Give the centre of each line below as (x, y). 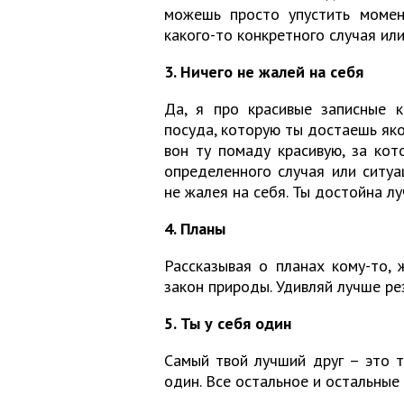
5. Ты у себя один (228, 324)
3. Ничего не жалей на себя (264, 72)
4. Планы (195, 229)
